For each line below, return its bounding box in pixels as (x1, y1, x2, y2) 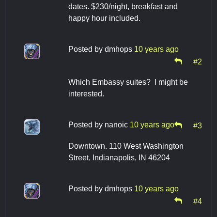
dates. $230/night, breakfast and (68, 2, 178, 11)
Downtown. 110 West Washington (68, 142, 184, 151)
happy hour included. (68, 14, 142, 23)
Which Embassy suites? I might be (68, 78, 188, 87)
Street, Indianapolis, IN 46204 (68, 154, 170, 162)
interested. (68, 90, 104, 98)
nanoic (105, 121, 128, 129)
